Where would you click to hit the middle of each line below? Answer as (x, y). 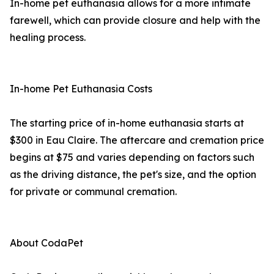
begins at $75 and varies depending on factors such (132, 157)
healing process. (48, 38)
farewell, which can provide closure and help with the (135, 20)
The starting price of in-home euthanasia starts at (127, 123)
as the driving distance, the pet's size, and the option (133, 175)
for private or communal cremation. (93, 192)
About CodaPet (46, 243)
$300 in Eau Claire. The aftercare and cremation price (137, 140)
